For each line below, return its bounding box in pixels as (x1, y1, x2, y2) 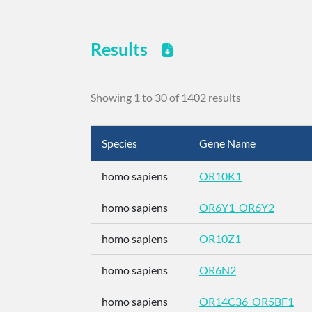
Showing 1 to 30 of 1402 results (91, 90, 241, 104)
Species (102, 136, 137, 150)
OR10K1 (199, 169, 242, 182)
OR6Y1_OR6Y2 (199, 201, 274, 214)
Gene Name (199, 136, 256, 150)
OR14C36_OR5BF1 (199, 295, 294, 308)
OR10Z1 (199, 232, 241, 245)
